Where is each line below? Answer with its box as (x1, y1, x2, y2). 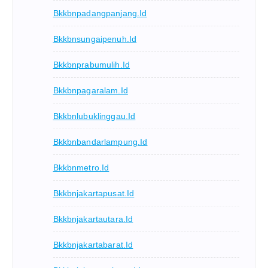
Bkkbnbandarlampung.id (53, 137, 148, 147)
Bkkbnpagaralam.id (53, 86, 128, 96)
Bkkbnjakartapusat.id (53, 188, 135, 199)
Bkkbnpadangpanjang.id (53, 8, 147, 19)
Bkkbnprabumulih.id (53, 60, 130, 70)
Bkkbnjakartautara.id (53, 214, 133, 224)
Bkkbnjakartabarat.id (53, 240, 133, 250)
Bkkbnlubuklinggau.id (53, 111, 136, 121)
